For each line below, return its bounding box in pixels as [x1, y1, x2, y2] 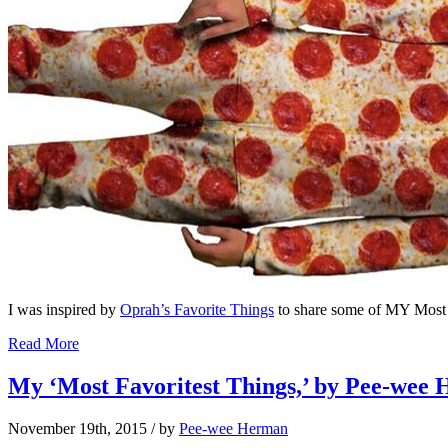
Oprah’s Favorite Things [120, 301, 274, 319]
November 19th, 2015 [8, 420, 147, 438]
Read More [8, 335, 79, 353]
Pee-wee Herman [179, 420, 288, 438]
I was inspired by [8, 301, 120, 319]
